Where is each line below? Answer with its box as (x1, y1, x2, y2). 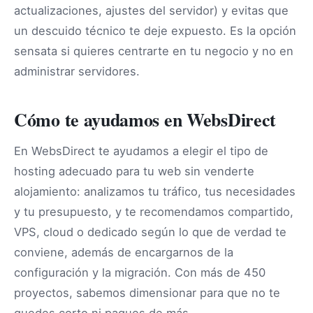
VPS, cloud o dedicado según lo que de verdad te (14, 224, 286, 239)
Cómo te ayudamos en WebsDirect (14, 105, 276, 133)
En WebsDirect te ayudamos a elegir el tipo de (14, 143, 268, 158)
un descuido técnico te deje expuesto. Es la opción (14, 23, 296, 38)
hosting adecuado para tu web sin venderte (14, 163, 254, 178)
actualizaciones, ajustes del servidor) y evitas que (14, 3, 289, 17)
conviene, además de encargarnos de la (14, 245, 233, 259)
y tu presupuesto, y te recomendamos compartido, (14, 204, 293, 219)
